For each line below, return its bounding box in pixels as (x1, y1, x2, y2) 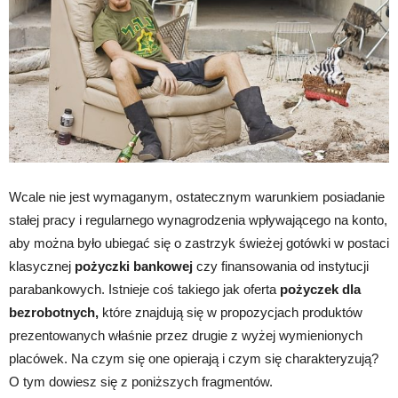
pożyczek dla (280, 281, 361, 297)
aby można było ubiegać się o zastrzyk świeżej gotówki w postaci (9, 235, 389, 251)
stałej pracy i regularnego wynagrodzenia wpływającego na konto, (9, 211, 387, 227)
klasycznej (9, 258, 75, 274)
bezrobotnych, (9, 304, 99, 320)
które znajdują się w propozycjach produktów (99, 304, 362, 320)
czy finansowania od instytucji (193, 258, 369, 274)
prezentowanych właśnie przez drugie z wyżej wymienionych (9, 327, 362, 343)
